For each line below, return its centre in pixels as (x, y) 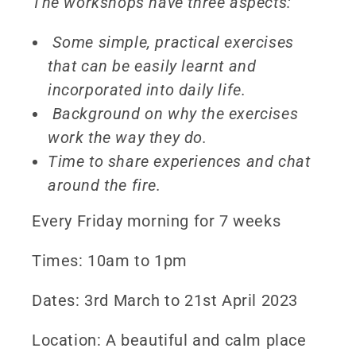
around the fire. (104, 185)
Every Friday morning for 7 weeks (157, 221)
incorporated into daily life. (147, 89)
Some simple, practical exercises (171, 42)
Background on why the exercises (173, 113)
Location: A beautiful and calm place (169, 340)
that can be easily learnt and (152, 66)
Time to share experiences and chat (179, 161)
